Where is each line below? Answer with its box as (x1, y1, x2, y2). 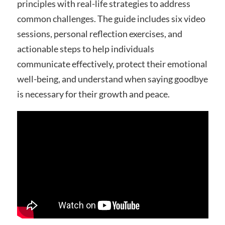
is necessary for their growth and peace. (17, 88, 170, 99)
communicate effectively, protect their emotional (17, 58, 207, 69)
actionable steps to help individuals (17, 43, 154, 54)
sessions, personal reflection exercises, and (17, 28, 182, 39)
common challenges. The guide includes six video (17, 13, 205, 24)
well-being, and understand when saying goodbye (17, 73, 208, 84)
